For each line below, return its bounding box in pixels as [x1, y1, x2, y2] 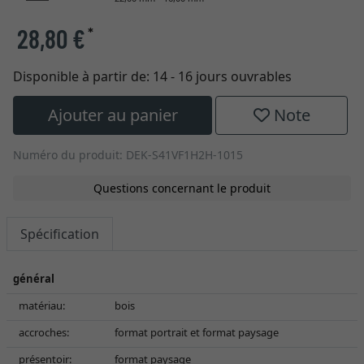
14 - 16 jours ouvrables [153, 67, 292, 85]
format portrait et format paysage [115, 325, 279, 340]
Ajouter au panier [47, 104, 178, 126]
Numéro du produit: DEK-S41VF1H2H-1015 [13, 147, 243, 162]
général [13, 271, 54, 286]
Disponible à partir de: [13, 67, 153, 85]
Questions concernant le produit [93, 180, 271, 196]
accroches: [19, 325, 69, 340]
